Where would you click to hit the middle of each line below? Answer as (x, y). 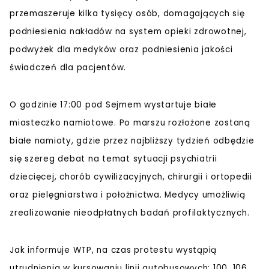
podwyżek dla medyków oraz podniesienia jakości (121, 50)
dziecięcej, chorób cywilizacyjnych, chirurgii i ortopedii (131, 177)
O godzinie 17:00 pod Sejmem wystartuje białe (113, 105)
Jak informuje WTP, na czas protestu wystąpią (113, 250)
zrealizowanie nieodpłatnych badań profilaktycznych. (130, 213)
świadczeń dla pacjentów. (68, 68)
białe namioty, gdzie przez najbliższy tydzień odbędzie (132, 141)
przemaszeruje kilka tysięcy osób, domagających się (127, 14)
